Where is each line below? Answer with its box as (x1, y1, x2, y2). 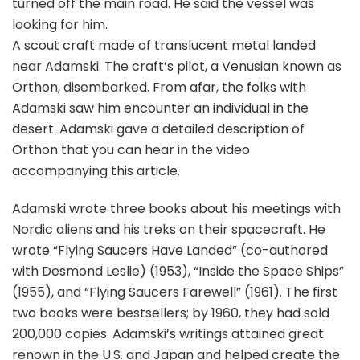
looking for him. (12, 15, 108, 35)
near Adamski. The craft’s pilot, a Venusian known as (12, 57, 342, 76)
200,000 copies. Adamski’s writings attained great (12, 325, 324, 344)
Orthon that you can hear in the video (12, 141, 250, 160)
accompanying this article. (12, 162, 180, 181)
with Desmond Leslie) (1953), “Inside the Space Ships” (12, 262, 344, 281)
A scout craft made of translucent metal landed (12, 36, 316, 55)
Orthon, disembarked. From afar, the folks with (12, 78, 306, 97)
